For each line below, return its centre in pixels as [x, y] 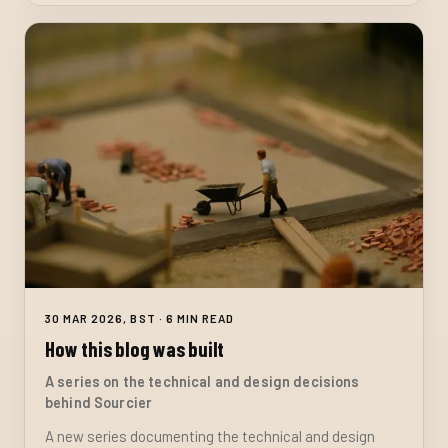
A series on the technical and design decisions [202, 382]
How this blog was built [135, 348]
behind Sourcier [99, 403]
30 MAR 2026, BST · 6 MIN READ [140, 317]
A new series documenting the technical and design [210, 436]
